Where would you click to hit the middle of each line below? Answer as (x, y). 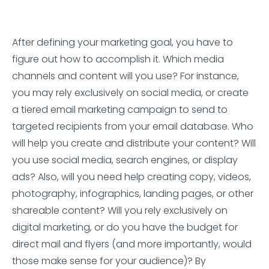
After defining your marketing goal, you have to (122, 42)
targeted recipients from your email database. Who (133, 126)
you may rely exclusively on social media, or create (130, 93)
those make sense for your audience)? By (109, 261)
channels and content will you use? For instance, (125, 76)
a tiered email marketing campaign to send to (120, 110)
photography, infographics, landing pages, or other (133, 194)
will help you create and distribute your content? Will (134, 143)
